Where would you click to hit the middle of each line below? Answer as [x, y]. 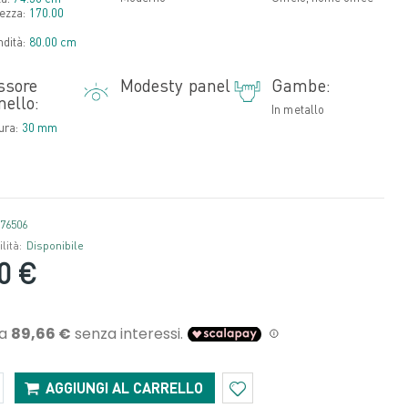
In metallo [298, 108]
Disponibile [55, 245]
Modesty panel [175, 85]
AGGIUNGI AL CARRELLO [124, 387]
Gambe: [301, 85]
